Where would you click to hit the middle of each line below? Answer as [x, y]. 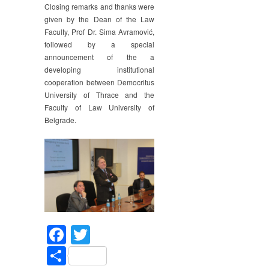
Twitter [118, 234]
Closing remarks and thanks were [99, 7]
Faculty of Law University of [99, 107]
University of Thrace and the [99, 95]
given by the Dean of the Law [99, 19]
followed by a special [99, 44]
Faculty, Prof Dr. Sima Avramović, [99, 32]
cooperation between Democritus [99, 82]
